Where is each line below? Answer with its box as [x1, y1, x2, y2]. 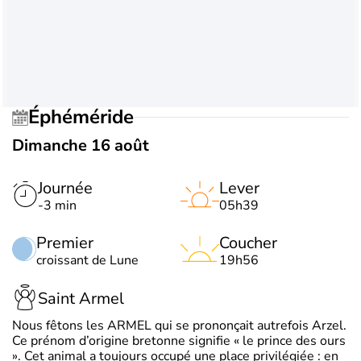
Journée [38, 176, 93, 199]
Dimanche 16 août [12, 134, 149, 156]
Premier [36, 231, 93, 254]
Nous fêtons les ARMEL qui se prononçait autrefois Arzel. [12, 316, 346, 334]
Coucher [219, 231, 277, 254]
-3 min [38, 196, 77, 214]
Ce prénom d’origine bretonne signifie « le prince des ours [12, 331, 346, 350]
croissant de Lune [36, 251, 139, 269]
